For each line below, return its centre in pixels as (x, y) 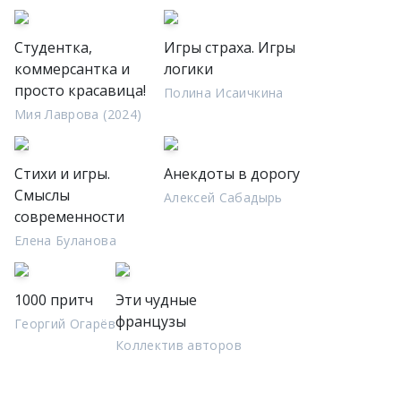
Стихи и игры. (62, 174)
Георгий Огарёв (65, 324)
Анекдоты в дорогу (232, 174)
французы (150, 321)
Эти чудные (156, 300)
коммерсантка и (72, 69)
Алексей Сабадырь (223, 197)
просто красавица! (80, 90)
